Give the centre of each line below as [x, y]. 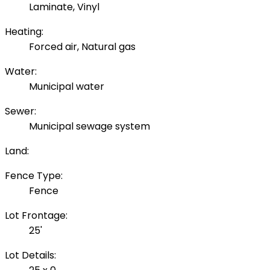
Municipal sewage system [89, 127]
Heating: [24, 32]
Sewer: [20, 111]
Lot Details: [30, 256]
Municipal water [67, 87]
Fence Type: [34, 176]
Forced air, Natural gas [82, 47]
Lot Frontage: [36, 216]
